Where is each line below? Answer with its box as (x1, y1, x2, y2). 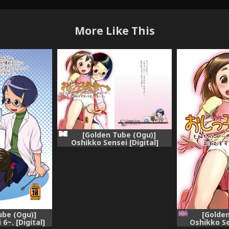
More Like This (74, 24, 155, 38)
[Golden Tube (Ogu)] (82, 129, 156, 140)
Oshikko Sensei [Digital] (71, 137, 158, 147)
